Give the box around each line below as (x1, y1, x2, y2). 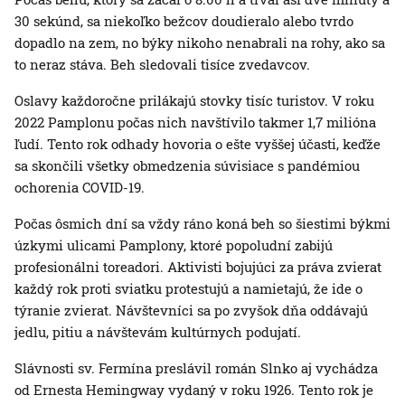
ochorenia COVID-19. (14, 178, 145, 197)
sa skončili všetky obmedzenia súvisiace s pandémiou (14, 156, 360, 175)
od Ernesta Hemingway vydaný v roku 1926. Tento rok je (14, 381, 373, 400)
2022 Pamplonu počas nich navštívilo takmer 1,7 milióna (14, 113, 376, 132)
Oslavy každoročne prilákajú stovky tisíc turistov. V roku (14, 91, 374, 110)
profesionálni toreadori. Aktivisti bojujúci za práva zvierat (14, 258, 381, 277)
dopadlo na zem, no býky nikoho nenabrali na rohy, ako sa (14, 33, 385, 52)
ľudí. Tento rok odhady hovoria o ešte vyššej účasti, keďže (14, 135, 381, 154)
